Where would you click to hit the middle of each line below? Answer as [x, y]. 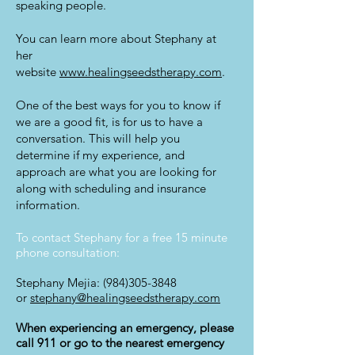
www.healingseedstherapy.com [141, 72]
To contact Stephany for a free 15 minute [122, 237]
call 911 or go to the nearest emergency [120, 343]
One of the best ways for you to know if [118, 105]
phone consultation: [69, 252]
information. [48, 205]
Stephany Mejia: [59, 282]
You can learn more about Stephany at [116, 38]
